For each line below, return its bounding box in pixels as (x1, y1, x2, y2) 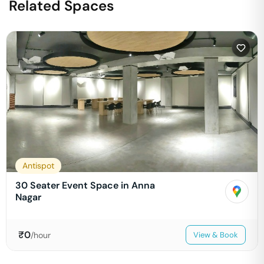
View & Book (193, 230, 238, 240)
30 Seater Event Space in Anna (15, 179, 155, 192)
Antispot (22, 160, 54, 171)
